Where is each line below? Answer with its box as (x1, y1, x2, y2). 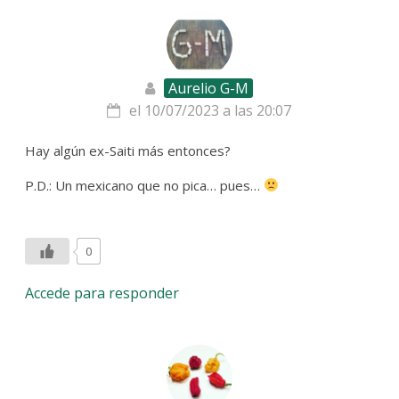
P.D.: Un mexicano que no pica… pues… (25, 175, 265, 194)
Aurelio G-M (168, 77, 249, 98)
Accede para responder (25, 282, 180, 303)
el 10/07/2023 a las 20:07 (129, 100, 292, 120)
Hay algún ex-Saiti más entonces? (25, 141, 232, 159)
